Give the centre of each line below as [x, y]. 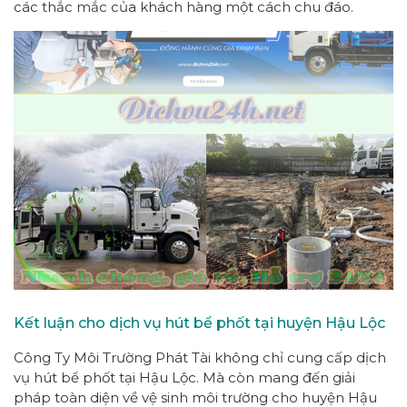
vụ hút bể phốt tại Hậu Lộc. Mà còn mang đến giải [184, 377]
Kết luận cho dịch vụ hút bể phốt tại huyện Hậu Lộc [199, 323]
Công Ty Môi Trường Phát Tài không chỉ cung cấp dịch [200, 357]
